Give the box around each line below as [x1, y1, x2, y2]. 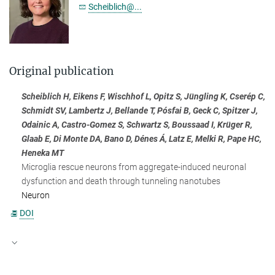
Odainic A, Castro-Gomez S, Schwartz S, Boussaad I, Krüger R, [21, 120, 252, 130]
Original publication [9, 64, 114, 79]
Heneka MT [21, 148, 64, 158]
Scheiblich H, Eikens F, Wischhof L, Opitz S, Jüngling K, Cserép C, [21, 91, 265, 102]
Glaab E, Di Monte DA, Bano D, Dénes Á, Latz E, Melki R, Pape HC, [21, 134, 261, 144]
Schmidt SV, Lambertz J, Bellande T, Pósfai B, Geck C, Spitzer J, [21, 106, 258, 116]
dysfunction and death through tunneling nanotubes [21, 176, 220, 187]
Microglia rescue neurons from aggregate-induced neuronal [21, 162, 246, 172]
